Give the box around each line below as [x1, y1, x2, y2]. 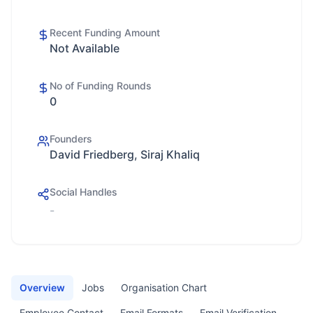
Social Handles [50, 186, 117, 198]
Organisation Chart [121, 282, 207, 293]
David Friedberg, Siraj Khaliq [50, 147, 200, 161]
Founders [50, 133, 92, 145]
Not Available [50, 41, 119, 55]
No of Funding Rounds [50, 80, 152, 92]
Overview [20, 282, 65, 293]
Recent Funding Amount [50, 27, 160, 38]
